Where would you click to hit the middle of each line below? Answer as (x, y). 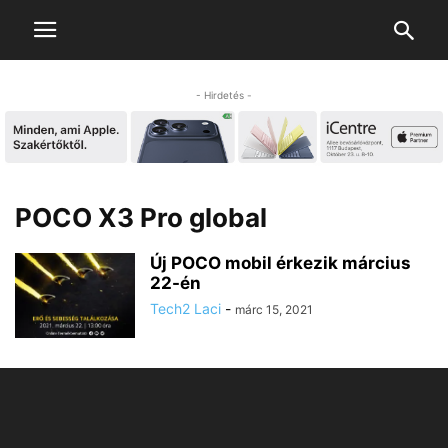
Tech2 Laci (185, 309)
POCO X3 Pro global (141, 218)
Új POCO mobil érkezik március (280, 263)
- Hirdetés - (224, 95)
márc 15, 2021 (274, 310)
